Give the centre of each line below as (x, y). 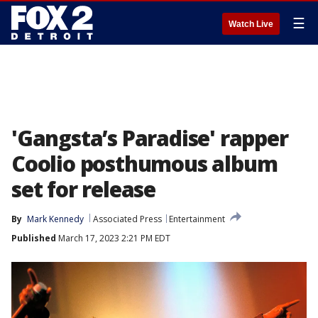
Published (34, 238)
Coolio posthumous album (144, 164)
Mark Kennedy (55, 219)
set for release (84, 189)
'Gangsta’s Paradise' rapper (150, 138)
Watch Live (251, 24)
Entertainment (197, 219)
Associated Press (127, 219)
